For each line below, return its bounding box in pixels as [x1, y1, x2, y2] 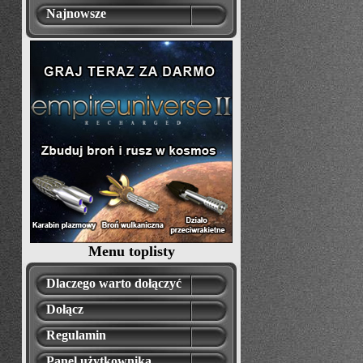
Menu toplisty [88, 243, 175, 259]
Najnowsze [46, 6, 106, 20]
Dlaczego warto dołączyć [46, 276, 181, 290]
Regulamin [46, 328, 106, 342]
